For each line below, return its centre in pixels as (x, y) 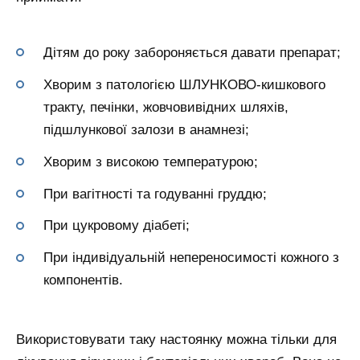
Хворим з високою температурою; (151, 162)
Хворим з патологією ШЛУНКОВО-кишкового (184, 84)
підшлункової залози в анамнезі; (146, 129)
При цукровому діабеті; (117, 226)
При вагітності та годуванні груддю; (155, 194)
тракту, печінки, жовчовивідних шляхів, (166, 107)
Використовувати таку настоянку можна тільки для (176, 340)
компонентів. (83, 280)
